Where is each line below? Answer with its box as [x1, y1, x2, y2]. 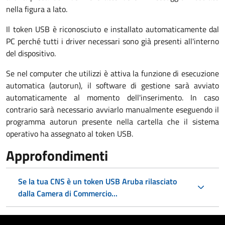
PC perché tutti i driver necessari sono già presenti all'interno [6, 35, 219, 47]
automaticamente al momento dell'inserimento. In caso [6, 91, 219, 103]
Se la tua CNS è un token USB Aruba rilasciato [18, 175, 177, 187]
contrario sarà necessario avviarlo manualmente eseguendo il [6, 103, 219, 116]
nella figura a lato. [6, 3, 67, 15]
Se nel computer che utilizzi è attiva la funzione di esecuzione [6, 67, 219, 79]
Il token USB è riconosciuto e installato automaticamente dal [6, 23, 219, 35]
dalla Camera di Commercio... [18, 187, 118, 199]
